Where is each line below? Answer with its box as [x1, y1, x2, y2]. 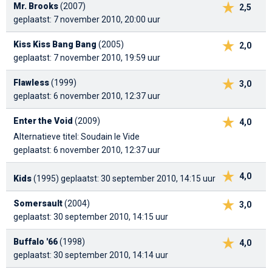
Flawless [13, 78, 49, 88]
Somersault [13, 199, 63, 209]
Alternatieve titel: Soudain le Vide [13, 132, 140, 142]
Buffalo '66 [13, 237, 58, 247]
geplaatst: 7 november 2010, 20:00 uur [13, 15, 160, 25]
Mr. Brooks [13, 1, 58, 12]
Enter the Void [13, 116, 73, 126]
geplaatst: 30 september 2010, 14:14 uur [13, 250, 168, 260]
